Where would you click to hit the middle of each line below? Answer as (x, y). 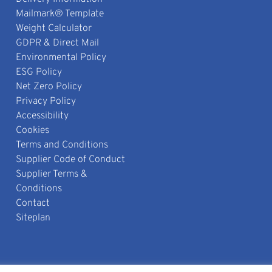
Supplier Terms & (51, 175)
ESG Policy (39, 73)
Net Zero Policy (49, 87)
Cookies (32, 131)
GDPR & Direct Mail (57, 43)
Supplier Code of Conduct (70, 160)
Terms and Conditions (62, 145)
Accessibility (42, 116)
